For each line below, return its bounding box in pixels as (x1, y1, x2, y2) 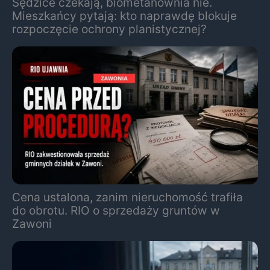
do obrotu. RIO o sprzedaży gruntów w (12, 203, 220, 218)
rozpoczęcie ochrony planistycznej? (12, 21, 207, 36)
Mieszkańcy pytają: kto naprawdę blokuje (12, 8, 237, 23)
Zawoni (12, 216, 52, 231)
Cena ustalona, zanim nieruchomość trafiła (12, 190, 243, 205)
